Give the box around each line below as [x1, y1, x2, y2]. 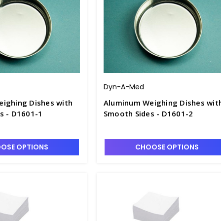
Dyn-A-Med [103, 82, 144, 92]
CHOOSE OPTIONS [135, 142, 199, 152]
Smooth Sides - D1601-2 [103, 109, 193, 118]
